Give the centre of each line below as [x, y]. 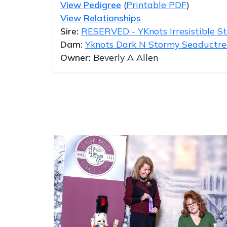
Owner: [77, 58]
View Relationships [101, 18]
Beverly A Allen [126, 58]
